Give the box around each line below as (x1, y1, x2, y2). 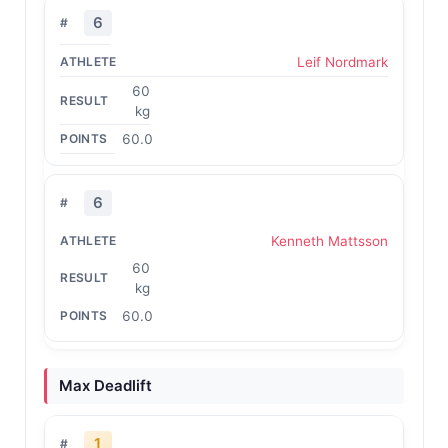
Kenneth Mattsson (270, 232, 388, 249)
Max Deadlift (58, 376, 152, 396)
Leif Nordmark (296, 54, 388, 70)
